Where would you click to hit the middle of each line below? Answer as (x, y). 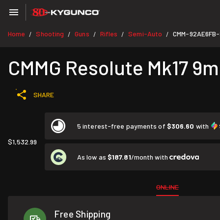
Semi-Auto (145, 34)
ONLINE (168, 187)
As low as (92, 157)
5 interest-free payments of (122, 126)
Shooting (50, 34)
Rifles (109, 34)
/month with (150, 157)
